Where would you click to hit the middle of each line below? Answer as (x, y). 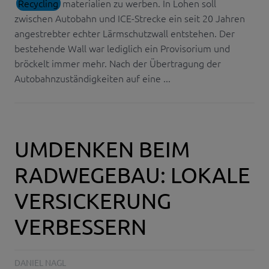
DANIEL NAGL (40, 262)
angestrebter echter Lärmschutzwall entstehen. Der (125, 33)
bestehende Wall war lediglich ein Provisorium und (122, 48)
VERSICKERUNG (93, 200)
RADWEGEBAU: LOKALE (132, 174)
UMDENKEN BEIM (102, 148)
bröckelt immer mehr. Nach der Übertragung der (118, 63)
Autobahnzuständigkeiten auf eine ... (92, 78)
